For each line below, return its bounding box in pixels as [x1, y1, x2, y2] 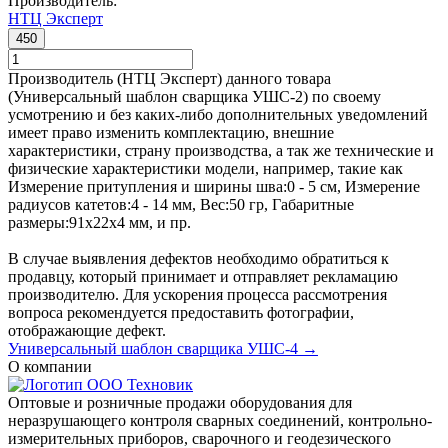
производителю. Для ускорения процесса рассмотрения [8, 285, 387, 303]
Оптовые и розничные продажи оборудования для [8, 393, 352, 411]
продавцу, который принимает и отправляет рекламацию [8, 267, 398, 285]
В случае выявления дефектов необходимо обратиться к [8, 249, 389, 267]
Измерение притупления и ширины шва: [8, 177, 287, 195]
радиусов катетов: [8, 195, 131, 213]
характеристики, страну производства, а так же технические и [8, 141, 434, 159]
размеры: [8, 213, 69, 231]
